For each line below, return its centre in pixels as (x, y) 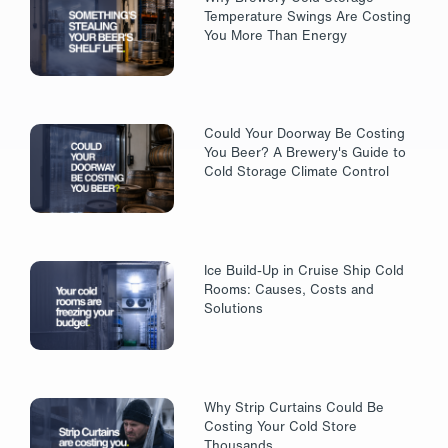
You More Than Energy (276, 35)
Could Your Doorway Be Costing (305, 134)
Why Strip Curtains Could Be (294, 407)
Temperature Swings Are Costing (308, 16)
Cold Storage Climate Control (297, 172)
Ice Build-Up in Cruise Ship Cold (304, 271)
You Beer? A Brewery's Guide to (305, 153)
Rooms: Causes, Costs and (289, 290)
